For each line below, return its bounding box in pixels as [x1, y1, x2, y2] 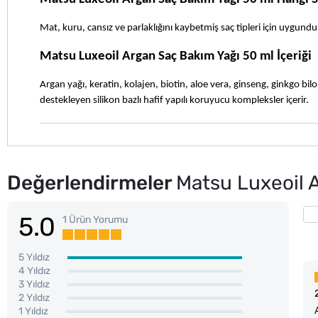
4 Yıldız [18, 264, 50, 277]
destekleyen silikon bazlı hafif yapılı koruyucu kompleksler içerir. [40, 94, 309, 106]
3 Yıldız [18, 278, 50, 290]
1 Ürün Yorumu [62, 213, 128, 226]
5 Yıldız [18, 251, 50, 263]
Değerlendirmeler [7, 170, 176, 194]
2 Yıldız [18, 291, 50, 304]
